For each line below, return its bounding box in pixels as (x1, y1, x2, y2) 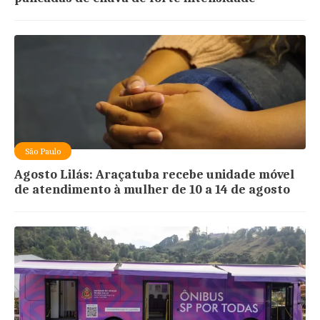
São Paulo (25, 146, 61, 157)
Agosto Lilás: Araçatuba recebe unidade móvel (14, 167, 295, 183)
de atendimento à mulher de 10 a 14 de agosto (14, 182, 291, 198)
